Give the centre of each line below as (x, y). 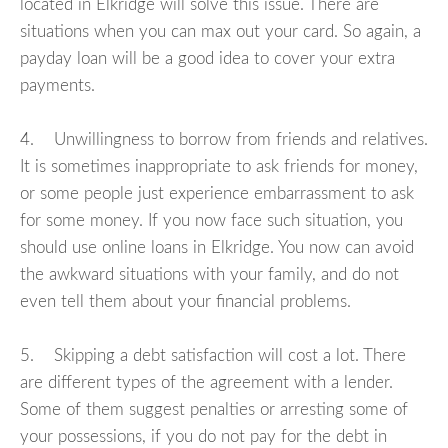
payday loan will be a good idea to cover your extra (207, 59)
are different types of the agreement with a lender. (206, 383)
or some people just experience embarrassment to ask (217, 194)
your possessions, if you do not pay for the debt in (203, 437)
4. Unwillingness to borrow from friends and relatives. (224, 140)
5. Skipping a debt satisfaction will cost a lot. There (213, 356)
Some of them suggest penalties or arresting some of (214, 410)
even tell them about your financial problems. (185, 302)
